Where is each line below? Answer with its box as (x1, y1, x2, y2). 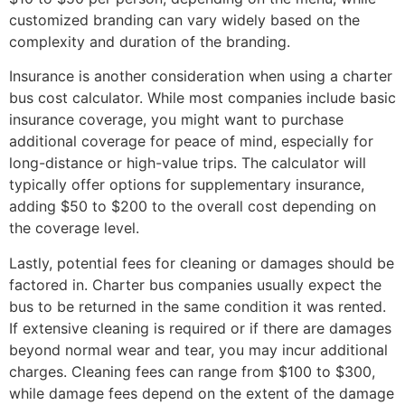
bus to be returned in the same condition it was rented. (9, 297, 386, 316)
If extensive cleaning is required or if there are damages (9, 318, 391, 337)
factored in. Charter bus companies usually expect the (9, 275, 381, 294)
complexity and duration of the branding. (9, 32, 290, 51)
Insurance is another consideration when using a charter (9, 67, 392, 86)
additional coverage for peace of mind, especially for (9, 132, 373, 151)
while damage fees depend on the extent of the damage (9, 383, 394, 402)
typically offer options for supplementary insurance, (9, 175, 364, 194)
